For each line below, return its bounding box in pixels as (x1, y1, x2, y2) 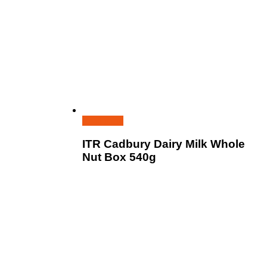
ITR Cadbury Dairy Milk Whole (82, 138, 245, 151)
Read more (82, 116, 123, 126)
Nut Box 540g (82, 151, 156, 164)
